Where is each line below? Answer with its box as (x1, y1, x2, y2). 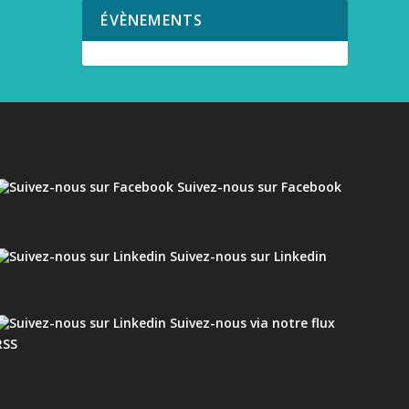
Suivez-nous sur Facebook (173, 177, 341, 195)
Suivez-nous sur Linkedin (165, 246, 327, 265)
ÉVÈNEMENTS (100, 9, 204, 30)
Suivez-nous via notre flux (165, 313, 335, 331)
